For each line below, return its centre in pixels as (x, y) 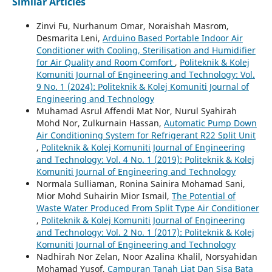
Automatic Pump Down (210, 123)
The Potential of (203, 195)
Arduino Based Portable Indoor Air (172, 38)
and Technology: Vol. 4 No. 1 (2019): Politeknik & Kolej (145, 159)
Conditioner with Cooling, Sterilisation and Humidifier (146, 50)
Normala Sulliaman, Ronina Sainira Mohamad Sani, (141, 183)
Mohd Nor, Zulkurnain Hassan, (100, 123)
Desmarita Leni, (69, 38)
